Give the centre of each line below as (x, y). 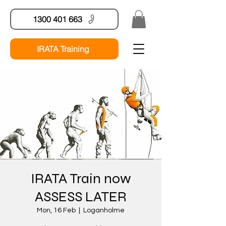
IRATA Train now (81, 178)
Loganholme (104, 210)
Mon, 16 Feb (56, 210)
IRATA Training (63, 49)
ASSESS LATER (81, 196)
